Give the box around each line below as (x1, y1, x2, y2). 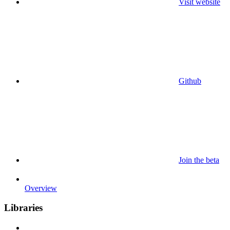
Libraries (4, 202, 43, 214)
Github (179, 76, 201, 85)
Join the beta (179, 155, 219, 164)
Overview (25, 183, 57, 193)
